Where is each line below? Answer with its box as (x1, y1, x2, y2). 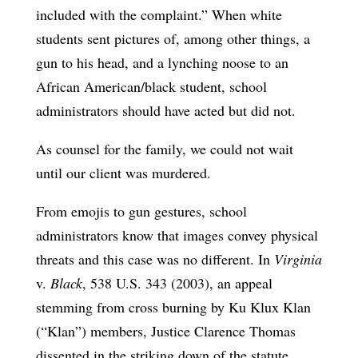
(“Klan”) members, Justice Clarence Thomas (35, 320, 296, 340)
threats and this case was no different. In (35, 249, 274, 268)
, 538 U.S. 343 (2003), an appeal (82, 272, 272, 292)
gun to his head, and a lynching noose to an (35, 52, 288, 72)
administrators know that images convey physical (35, 225, 318, 245)
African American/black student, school (35, 76, 267, 96)
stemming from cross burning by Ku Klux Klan (35, 296, 311, 316)
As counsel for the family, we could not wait (35, 138, 293, 158)
